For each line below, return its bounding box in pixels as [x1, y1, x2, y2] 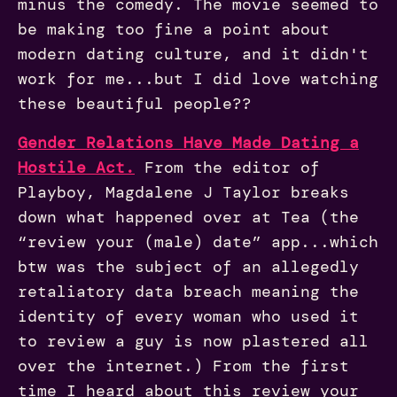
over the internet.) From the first [18, 354, 349, 377]
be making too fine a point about [18, 18, 330, 40]
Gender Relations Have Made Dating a [18, 131, 359, 153]
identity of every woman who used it [18, 305, 359, 327]
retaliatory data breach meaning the [18, 280, 359, 302]
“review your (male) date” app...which [18, 230, 378, 253]
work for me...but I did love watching [18, 67, 378, 90]
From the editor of [135, 156, 320, 178]
